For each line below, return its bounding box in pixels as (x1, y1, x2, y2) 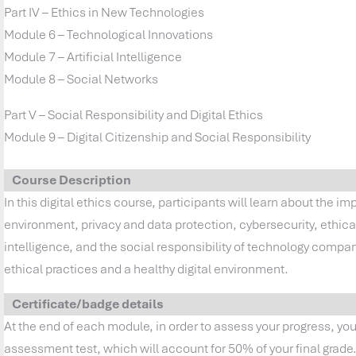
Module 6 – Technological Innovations (4, 25, 214, 43)
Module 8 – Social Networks (4, 70, 159, 87)
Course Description (12, 171, 132, 188)
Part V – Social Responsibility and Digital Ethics (4, 106, 264, 123)
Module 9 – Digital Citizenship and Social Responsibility (4, 128, 311, 145)
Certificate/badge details (12, 295, 164, 312)
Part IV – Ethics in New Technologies (4, 3, 205, 21)
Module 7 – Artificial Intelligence (4, 48, 183, 65)
